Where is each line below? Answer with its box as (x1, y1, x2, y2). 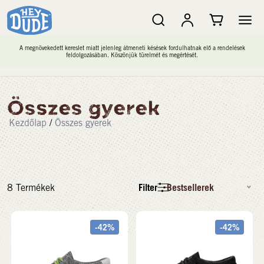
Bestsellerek (167, 181, 214, 193)
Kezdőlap (9, 117, 47, 128)
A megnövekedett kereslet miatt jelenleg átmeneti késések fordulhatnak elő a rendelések (19, 44, 245, 51)
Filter (138, 181, 157, 193)
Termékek (13, 181, 55, 193)
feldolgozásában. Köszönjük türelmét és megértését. (66, 51, 198, 58)
